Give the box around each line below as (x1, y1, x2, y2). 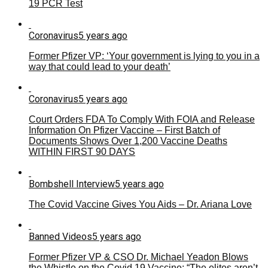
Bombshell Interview (29, 178, 115, 190)
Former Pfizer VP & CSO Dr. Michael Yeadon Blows (29, 251, 248, 262)
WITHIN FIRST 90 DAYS (29, 146, 135, 157)
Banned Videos (29, 230, 92, 242)
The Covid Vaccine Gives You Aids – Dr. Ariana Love (29, 199, 252, 209)
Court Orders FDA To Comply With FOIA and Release (29, 114, 255, 124)
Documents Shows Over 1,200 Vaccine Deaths (29, 135, 227, 146)
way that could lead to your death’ (29, 61, 170, 72)
